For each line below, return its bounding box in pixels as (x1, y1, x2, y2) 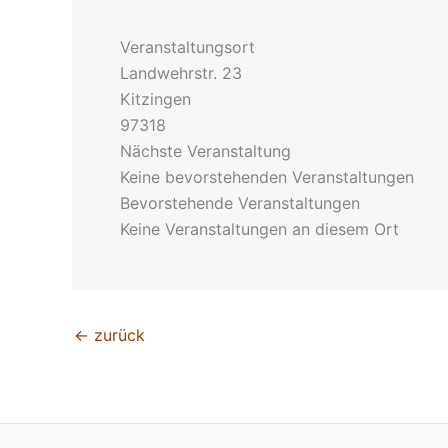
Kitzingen (120, 89, 191, 109)
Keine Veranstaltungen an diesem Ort (120, 219, 399, 239)
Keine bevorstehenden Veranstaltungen (120, 167, 414, 187)
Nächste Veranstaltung (120, 141, 291, 161)
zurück (89, 325, 145, 345)
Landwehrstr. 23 (120, 63, 242, 83)
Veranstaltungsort (120, 37, 255, 57)
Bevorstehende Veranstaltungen (120, 193, 360, 213)
